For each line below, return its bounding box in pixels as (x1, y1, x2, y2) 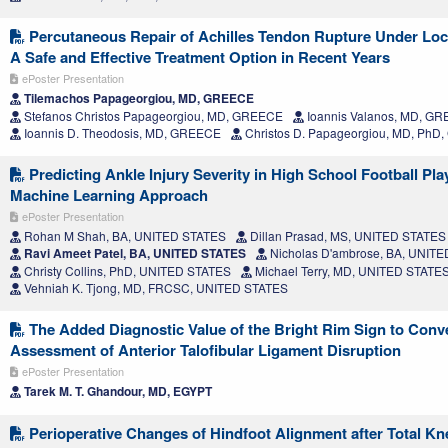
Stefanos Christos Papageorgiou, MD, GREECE (21, 106, 283, 124)
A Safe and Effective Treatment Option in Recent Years (10, 45, 390, 68)
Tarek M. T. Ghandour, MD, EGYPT (21, 381, 212, 400)
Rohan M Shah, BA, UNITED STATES (21, 226, 226, 244)
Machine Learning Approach (10, 183, 208, 206)
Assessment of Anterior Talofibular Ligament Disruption (10, 338, 401, 361)
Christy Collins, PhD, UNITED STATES (21, 261, 231, 279)
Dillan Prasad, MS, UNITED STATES (247, 226, 446, 244)
